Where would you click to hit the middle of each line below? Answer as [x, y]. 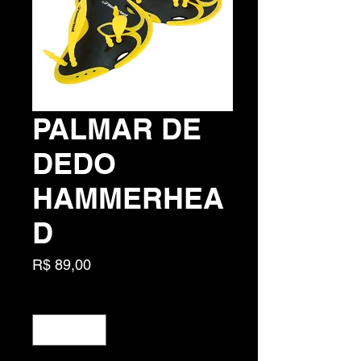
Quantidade [62, 301]
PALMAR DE [117, 129]
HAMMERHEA [128, 198]
